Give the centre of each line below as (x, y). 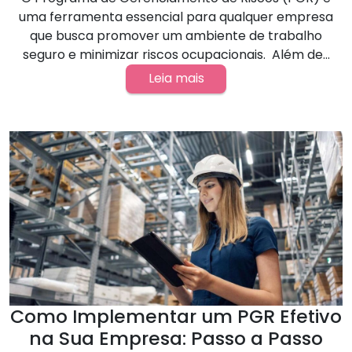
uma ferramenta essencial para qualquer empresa (176, 17)
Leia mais (176, 79)
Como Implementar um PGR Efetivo (176, 316)
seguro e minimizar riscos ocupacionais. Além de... (176, 55)
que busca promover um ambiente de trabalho (176, 36)
